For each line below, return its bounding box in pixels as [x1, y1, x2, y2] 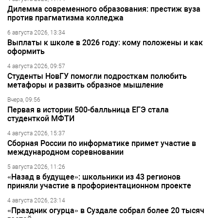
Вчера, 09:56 [7, 96, 40, 103]
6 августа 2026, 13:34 [7, 29, 65, 36]
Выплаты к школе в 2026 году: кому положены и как [7, 37, 203, 47]
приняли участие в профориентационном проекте [7, 181, 191, 190]
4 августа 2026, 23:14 [7, 197, 65, 204]
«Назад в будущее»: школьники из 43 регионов [7, 172, 181, 182]
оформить [7, 46, 45, 56]
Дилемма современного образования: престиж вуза [7, 4, 200, 14]
